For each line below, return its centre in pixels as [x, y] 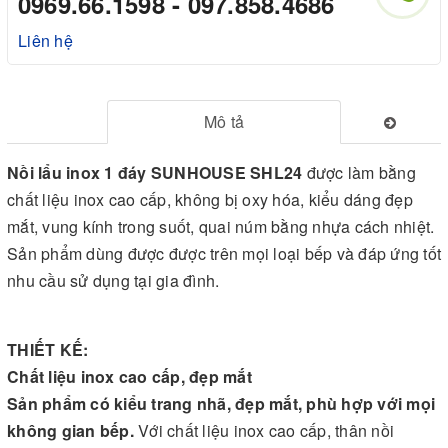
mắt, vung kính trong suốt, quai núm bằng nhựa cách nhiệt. [221, 226]
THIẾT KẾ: [48, 349]
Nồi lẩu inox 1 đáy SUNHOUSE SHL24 [157, 172]
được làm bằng [361, 172]
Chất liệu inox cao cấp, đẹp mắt [129, 376]
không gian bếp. [72, 430]
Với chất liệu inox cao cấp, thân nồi [266, 430]
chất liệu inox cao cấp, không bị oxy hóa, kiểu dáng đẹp [210, 199]
